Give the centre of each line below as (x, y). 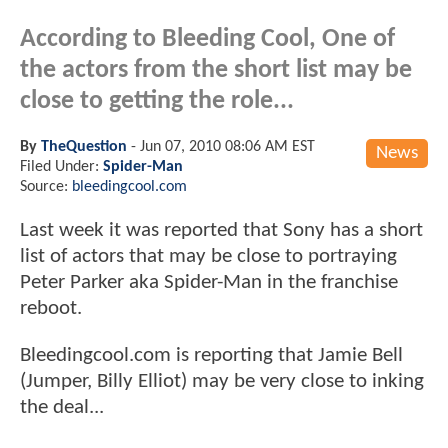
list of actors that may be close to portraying (208, 256)
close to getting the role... (157, 101)
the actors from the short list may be (216, 70)
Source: (46, 186)
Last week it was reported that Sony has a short (221, 230)
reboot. (51, 308)
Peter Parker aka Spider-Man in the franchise (209, 282)
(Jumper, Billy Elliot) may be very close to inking (222, 382)
